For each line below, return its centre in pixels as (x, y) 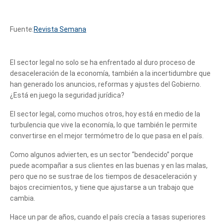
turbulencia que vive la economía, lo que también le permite (104, 125)
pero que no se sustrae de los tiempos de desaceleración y (103, 176)
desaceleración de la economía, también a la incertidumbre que (110, 73)
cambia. (23, 198)
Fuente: (22, 29)
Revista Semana (60, 29)
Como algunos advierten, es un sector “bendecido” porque (102, 154)
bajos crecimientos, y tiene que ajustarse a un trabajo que (102, 187)
